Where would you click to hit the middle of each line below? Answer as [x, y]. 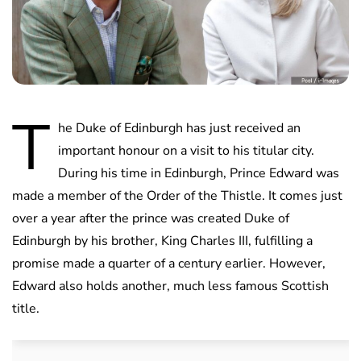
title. [26, 308]
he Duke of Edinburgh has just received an [179, 128]
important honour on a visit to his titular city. [186, 150]
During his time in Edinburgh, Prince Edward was [199, 173]
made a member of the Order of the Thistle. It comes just [177, 195]
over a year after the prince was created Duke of [151, 218]
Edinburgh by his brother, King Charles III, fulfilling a [162, 241]
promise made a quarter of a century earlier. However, [169, 263]
